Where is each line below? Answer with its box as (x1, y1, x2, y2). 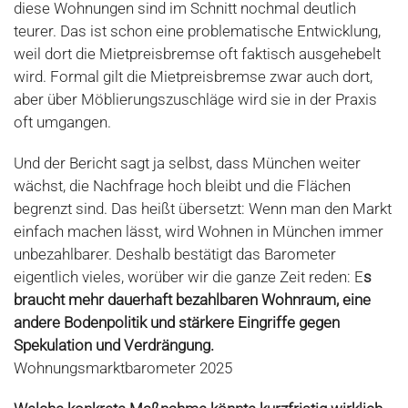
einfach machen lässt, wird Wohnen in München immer (14, 222, 383, 241)
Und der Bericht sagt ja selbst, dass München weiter (14, 154, 361, 173)
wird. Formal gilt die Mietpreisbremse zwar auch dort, (14, 67, 372, 87)
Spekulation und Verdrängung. (14, 336, 214, 355)
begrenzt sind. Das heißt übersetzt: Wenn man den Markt (14, 199, 392, 219)
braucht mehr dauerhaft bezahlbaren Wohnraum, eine (14, 291, 371, 310)
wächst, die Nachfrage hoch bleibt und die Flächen (14, 177, 351, 196)
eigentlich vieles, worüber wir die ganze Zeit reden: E (14, 268, 363, 287)
